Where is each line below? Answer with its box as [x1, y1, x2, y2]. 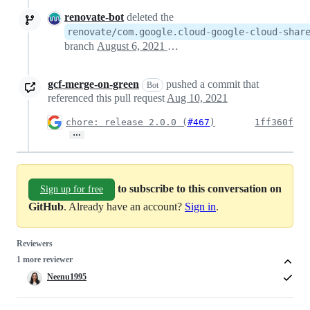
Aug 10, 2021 [167, 92, 228, 104]
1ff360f [255, 117, 293, 128]
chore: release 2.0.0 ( [66, 117, 188, 128]
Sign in [185, 201, 216, 213]
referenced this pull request [48, 92, 167, 104]
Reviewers [17, 239, 53, 249]
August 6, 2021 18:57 [167, 40, 179, 53]
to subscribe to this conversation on [118, 183, 282, 195]
